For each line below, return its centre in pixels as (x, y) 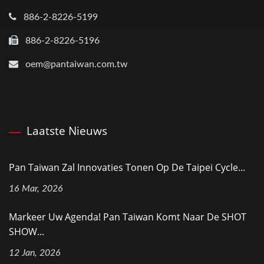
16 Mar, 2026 (36, 188)
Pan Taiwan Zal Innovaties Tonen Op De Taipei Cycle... (127, 167)
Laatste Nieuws (67, 131)
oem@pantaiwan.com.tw (77, 64)
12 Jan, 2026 (35, 253)
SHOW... (27, 231)
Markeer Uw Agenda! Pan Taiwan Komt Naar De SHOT (128, 217)
